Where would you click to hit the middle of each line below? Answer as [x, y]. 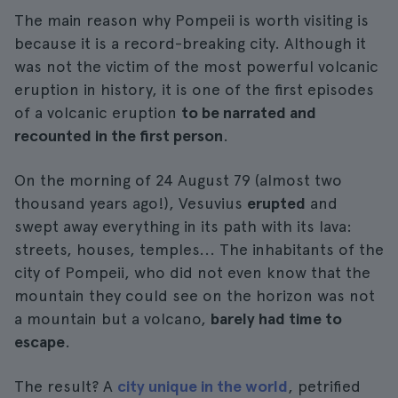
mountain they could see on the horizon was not [195, 295]
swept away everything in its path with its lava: [183, 226]
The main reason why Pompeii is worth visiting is [191, 20]
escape [40, 342]
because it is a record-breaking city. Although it [190, 43]
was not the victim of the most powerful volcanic [196, 66]
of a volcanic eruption [98, 112]
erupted [276, 203]
